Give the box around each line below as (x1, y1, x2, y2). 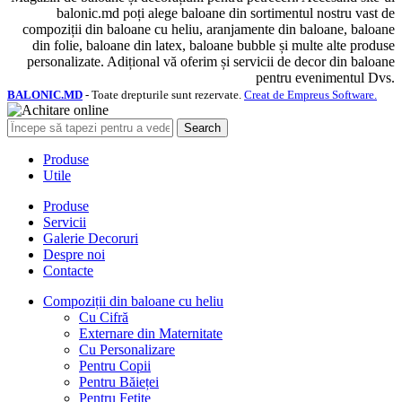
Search (184, 121, 221, 135)
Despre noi (43, 247, 105, 263)
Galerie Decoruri (43, 231, 138, 247)
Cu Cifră (79, 310, 128, 326)
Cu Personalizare (79, 342, 175, 358)
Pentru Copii (79, 358, 151, 374)
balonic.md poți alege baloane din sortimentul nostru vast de (57, 5, 395, 22)
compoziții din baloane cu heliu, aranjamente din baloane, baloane (22, 22, 395, 38)
